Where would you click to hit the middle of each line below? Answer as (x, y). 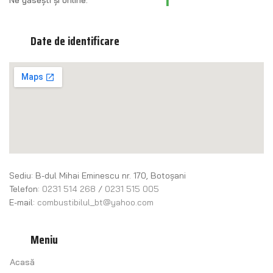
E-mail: (23, 202)
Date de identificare (75, 41)
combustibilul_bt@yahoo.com (95, 202)
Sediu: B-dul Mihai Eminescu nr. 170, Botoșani (97, 175)
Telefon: (26, 189)
